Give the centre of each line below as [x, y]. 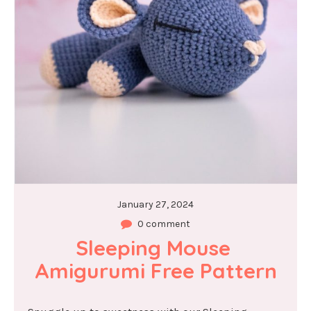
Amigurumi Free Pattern [155, 271]
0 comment [164, 224]
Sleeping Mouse [153, 248]
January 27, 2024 [155, 205]
